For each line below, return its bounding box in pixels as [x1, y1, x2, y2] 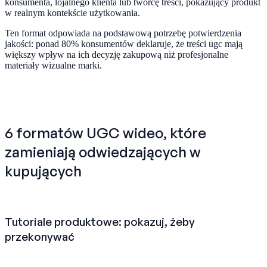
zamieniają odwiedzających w [5, 142, 201, 161]
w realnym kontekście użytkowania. [5, 7, 140, 18]
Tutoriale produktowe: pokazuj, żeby [5, 215, 195, 229]
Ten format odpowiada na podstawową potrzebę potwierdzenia [5, 27, 241, 38]
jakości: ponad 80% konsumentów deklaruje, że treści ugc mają [5, 38, 243, 49]
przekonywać [5, 229, 74, 244]
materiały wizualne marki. [5, 60, 102, 70]
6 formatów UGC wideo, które [5, 123, 206, 142]
